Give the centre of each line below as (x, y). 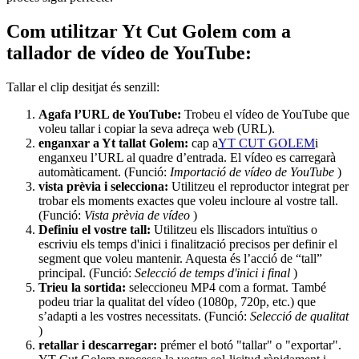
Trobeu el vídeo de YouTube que (267, 114)
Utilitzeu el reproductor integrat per (260, 186)
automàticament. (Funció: (104, 171)
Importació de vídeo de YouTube (254, 171)
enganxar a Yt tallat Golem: (115, 143)
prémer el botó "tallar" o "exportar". (251, 345)
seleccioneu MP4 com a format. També (228, 287)
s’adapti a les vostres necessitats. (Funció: (144, 316)
